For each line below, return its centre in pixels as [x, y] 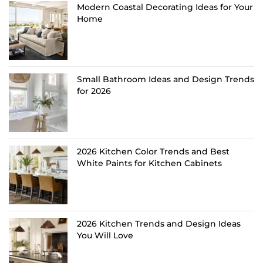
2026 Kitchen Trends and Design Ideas [159, 223]
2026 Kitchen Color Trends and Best [153, 151]
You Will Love [105, 235]
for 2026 [94, 91]
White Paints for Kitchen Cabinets [149, 163]
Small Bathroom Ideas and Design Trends [166, 79]
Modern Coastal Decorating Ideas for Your [165, 7]
